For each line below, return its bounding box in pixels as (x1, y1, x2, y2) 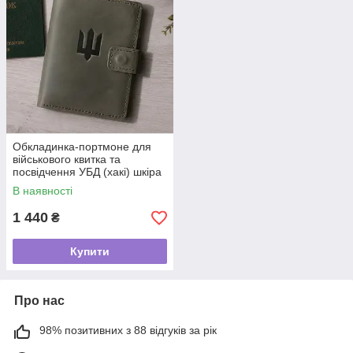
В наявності (13, 184, 72, 198)
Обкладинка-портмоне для (13, 140, 151, 154)
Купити (70, 245, 110, 258)
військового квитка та (13, 153, 121, 166)
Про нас (14, 294, 65, 308)
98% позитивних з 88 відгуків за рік (39, 324, 217, 337)
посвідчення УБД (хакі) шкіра (13, 165, 162, 179)
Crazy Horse (13, 178, 75, 191)
